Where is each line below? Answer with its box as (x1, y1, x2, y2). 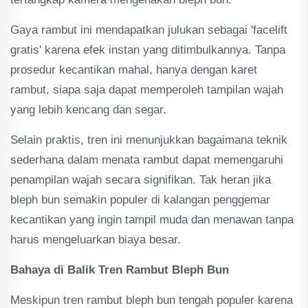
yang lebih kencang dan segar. (10, 103, 166, 116)
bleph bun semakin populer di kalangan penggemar (10, 193, 270, 206)
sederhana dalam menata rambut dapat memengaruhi (10, 153, 283, 166)
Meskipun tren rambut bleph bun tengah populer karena (10, 294, 293, 307)
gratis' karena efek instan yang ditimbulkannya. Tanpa (10, 43, 285, 56)
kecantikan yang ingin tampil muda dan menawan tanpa (10, 213, 294, 226)
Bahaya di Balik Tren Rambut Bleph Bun (10, 263, 229, 276)
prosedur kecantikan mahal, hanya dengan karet (10, 63, 257, 76)
